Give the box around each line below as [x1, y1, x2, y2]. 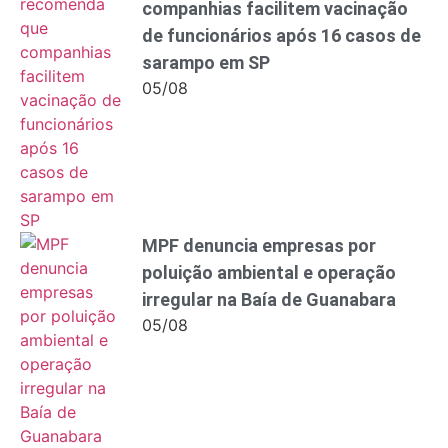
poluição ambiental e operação [142, 261, 396, 283]
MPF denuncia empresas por [142, 234, 376, 256]
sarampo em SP [142, 51, 270, 73]
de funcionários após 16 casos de [142, 24, 421, 46]
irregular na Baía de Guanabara [142, 288, 396, 310]
